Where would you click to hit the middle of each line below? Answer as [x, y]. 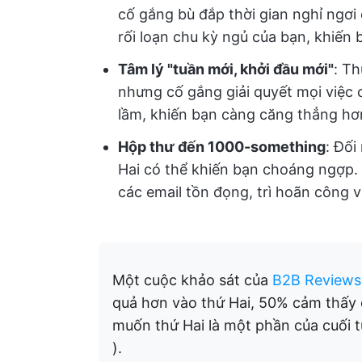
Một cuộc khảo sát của [192, 280]
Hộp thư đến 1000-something [222, 147]
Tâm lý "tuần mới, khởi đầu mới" [226, 69]
